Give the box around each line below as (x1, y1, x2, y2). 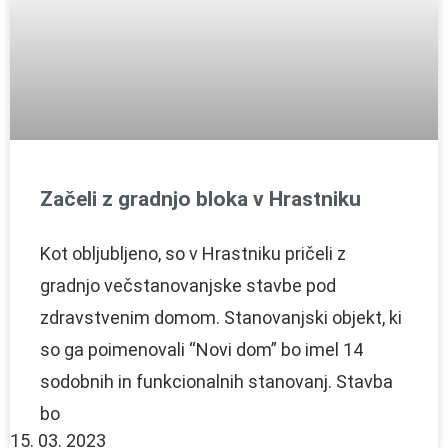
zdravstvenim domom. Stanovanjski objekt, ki (40, 306, 402, 328)
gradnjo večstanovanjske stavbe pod (40, 274, 336, 296)
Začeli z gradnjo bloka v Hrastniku (40, 186, 361, 211)
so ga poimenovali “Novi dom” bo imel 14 (40, 338, 363, 360)
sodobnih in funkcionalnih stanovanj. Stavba (40, 370, 393, 392)
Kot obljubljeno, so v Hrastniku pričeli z (40, 242, 346, 264)
